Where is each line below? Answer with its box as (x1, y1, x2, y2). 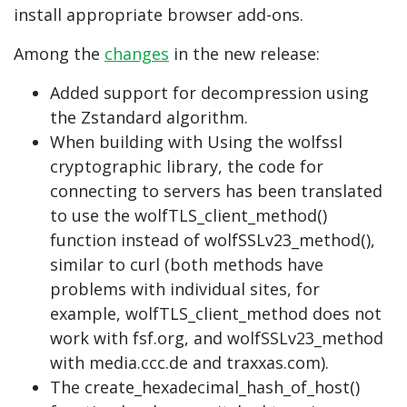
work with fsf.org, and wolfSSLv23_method (50, 327, 383, 349)
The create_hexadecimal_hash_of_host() (50, 376, 360, 398)
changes (104, 43, 169, 65)
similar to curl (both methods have (50, 253, 323, 275)
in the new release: (169, 43, 320, 65)
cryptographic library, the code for (50, 155, 323, 177)
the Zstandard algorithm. (50, 106, 248, 128)
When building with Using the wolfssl (50, 131, 342, 153)
